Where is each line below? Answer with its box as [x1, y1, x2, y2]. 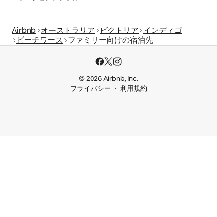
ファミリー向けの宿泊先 [68, 34, 153, 45]
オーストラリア [41, 25, 95, 35]
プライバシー [70, 84, 111, 93]
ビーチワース [16, 34, 63, 45]
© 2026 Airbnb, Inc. [79, 74, 138, 83]
